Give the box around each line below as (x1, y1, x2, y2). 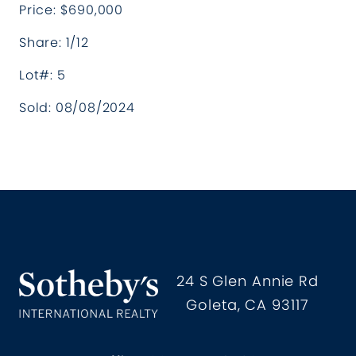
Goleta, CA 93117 (186, 295, 309, 315)
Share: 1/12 (19, 33, 89, 52)
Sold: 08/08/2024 (19, 99, 135, 117)
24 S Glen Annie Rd (176, 271, 319, 292)
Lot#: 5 (19, 66, 66, 84)
